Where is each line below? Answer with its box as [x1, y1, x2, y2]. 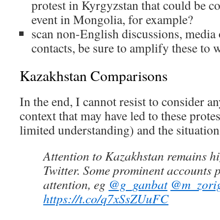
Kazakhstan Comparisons [20, 66, 167, 85]
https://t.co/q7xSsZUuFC [43, 190, 168, 207]
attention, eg [43, 176, 109, 192]
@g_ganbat [109, 176, 167, 192]
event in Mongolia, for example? [31, 11, 193, 27]
